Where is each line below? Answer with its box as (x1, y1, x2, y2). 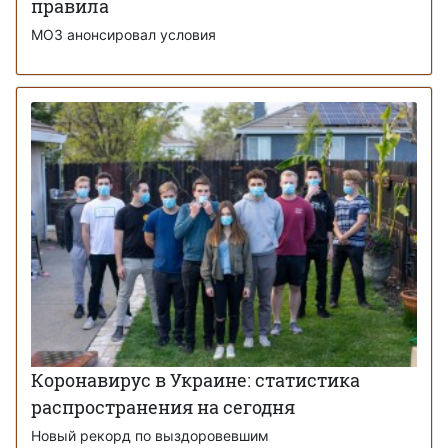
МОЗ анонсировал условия (31, 26, 216, 44)
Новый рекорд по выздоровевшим (31, 427, 269, 445)
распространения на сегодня (31, 395, 295, 420)
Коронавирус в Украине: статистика (31, 368, 360, 393)
